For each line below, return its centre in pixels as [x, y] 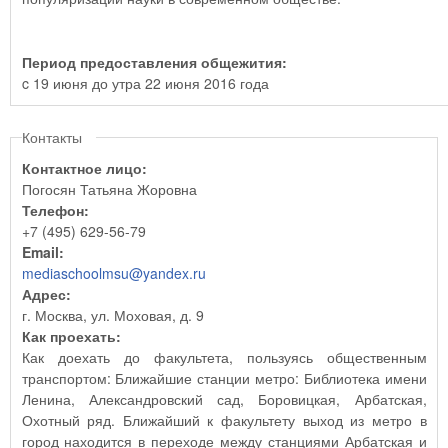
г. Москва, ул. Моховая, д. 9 [112, 315]
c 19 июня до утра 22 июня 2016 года [145, 83]
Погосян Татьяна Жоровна [109, 189]
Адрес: [48, 294]
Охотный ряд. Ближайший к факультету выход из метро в [72, 420]
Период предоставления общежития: [156, 62]
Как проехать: [73, 336]
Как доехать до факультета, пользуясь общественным [224, 357]
